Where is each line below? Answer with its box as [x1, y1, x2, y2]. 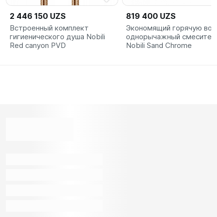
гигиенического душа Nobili [10, 31, 105, 41]
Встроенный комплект [10, 23, 89, 32]
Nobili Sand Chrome [126, 40, 192, 50]
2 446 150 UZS [10, 11, 66, 21]
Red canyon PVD [10, 40, 66, 50]
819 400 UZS [126, 11, 176, 21]
